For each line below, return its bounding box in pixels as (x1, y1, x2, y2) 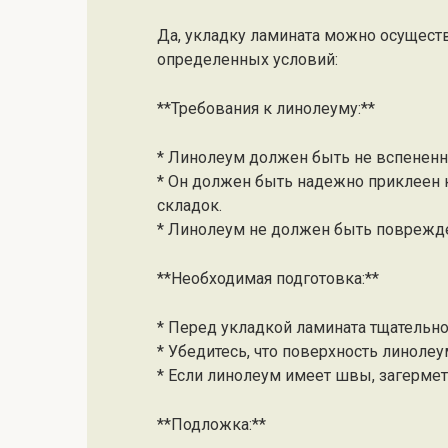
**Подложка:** (157, 414, 266, 434)
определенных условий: (157, 49, 338, 69)
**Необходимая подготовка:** (157, 268, 379, 288)
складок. (157, 195, 222, 215)
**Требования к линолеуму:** (157, 98, 375, 118)
